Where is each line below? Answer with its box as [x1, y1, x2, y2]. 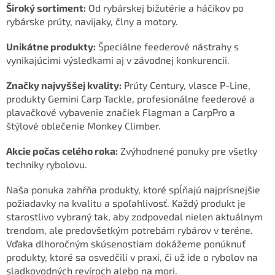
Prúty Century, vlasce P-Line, [122, 79, 250, 91]
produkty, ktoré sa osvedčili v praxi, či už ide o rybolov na [6, 250, 258, 263]
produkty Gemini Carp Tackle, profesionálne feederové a [6, 92, 255, 104]
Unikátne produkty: [6, 40, 96, 52]
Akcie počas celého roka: [6, 144, 118, 157]
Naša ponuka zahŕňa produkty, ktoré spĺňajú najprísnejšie [6, 183, 260, 195]
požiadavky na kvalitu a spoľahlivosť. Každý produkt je [6, 196, 246, 209]
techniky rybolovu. [6, 158, 87, 170]
